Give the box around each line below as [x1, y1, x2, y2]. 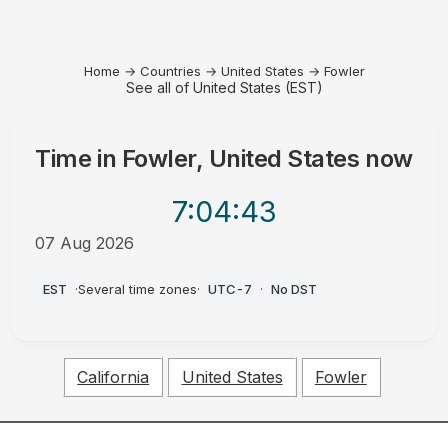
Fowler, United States [121, 144, 360, 173]
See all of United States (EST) [125, 79, 323, 96]
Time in [35, 144, 122, 173]
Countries [139, 63, 201, 79]
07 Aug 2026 [35, 233, 135, 253]
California [77, 367, 150, 388]
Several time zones [78, 281, 198, 297]
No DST [271, 281, 318, 297]
